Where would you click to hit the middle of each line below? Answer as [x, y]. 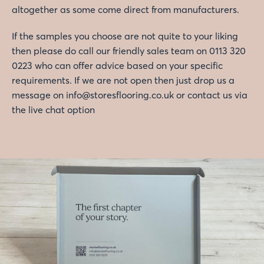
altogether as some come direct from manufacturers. [126, 9]
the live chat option [53, 109]
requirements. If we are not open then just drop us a [123, 80]
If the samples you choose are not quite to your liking [125, 36]
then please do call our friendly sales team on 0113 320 [129, 50]
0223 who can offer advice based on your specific [117, 65]
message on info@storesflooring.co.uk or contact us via [130, 95]
